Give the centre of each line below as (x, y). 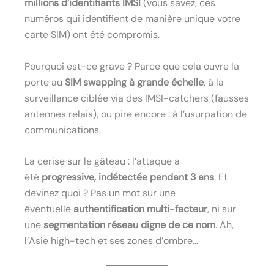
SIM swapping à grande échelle (134, 82)
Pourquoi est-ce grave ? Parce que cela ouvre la (132, 66)
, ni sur (222, 209)
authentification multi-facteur (140, 209)
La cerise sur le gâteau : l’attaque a (102, 161)
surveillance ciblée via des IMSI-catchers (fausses (137, 98)
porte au (45, 82)
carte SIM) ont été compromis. (92, 35)
